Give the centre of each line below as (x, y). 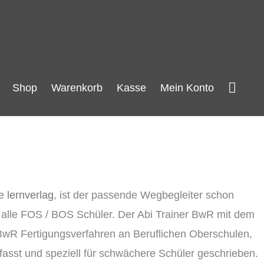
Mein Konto (187, 88)
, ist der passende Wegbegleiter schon (144, 195)
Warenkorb (77, 88)
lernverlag (30, 195)
